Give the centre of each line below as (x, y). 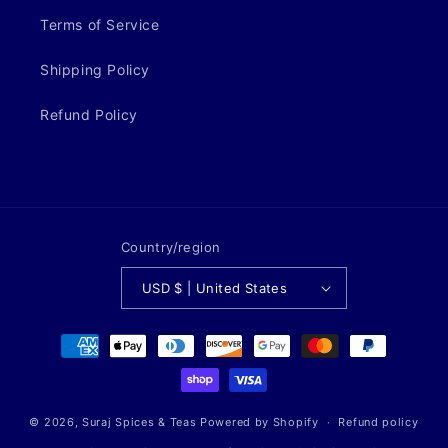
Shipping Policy (95, 69)
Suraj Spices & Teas (139, 421)
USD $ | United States (231, 287)
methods (67, 363)
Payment (67, 336)
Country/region (170, 247)
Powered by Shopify (259, 421)
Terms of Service (100, 24)
